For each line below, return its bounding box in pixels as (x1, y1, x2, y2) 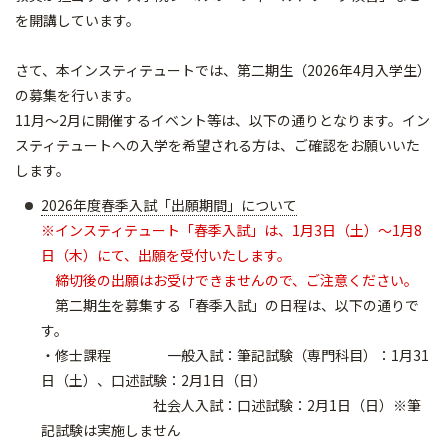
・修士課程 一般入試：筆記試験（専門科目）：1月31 (41, 345, 429, 365)
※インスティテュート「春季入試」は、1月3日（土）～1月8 (41, 220, 422, 240)
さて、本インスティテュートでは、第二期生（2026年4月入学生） (15, 60, 431, 80)
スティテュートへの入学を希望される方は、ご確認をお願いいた (15, 135, 420, 155)
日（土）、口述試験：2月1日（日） (41, 370, 267, 390)
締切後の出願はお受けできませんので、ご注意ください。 (41, 270, 418, 290)
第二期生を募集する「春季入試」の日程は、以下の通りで (41, 295, 419, 315)
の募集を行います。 (15, 85, 140, 105)
